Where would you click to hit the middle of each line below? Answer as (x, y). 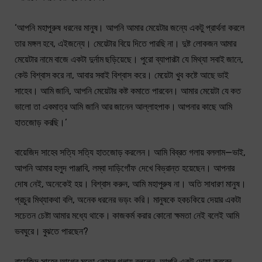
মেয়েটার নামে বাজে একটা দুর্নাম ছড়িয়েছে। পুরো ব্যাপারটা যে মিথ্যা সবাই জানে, (129, 59)
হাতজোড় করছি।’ (41, 122)
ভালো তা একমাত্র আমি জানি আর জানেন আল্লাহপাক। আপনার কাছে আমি (123, 106)
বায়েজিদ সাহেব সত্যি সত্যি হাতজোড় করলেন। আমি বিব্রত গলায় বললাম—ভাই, (130, 153)
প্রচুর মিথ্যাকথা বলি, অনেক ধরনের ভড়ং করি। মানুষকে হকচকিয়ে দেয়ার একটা (128, 200)
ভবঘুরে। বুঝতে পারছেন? (51, 232)
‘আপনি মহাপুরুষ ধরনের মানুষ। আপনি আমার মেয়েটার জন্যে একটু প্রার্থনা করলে (130, 27)
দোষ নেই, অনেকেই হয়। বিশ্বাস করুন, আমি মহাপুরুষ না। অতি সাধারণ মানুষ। (131, 184)
